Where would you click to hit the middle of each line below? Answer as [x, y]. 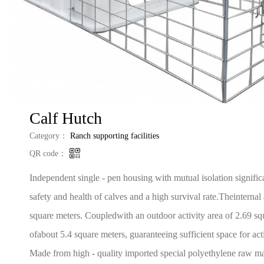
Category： [49, 136]
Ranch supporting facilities [113, 136]
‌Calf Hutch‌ [66, 118]
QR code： [49, 153]
